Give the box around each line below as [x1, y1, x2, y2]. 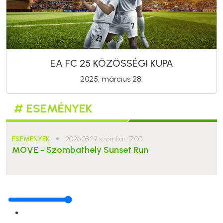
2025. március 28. [80, 74, 143, 84]
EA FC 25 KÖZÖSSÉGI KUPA [50, 57, 173, 69]
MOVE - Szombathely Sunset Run [12, 144, 148, 155]
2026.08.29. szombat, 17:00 [65, 134, 142, 143]
